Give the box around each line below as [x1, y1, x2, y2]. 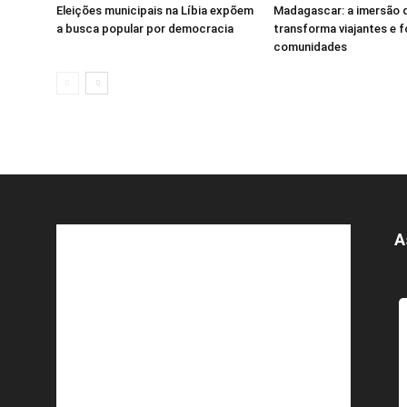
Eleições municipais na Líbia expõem [56, 4, 253, 17]
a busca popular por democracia [56, 22, 233, 35]
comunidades [273, 40, 347, 54]
